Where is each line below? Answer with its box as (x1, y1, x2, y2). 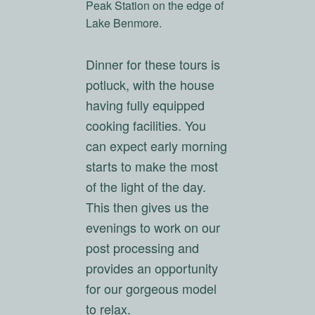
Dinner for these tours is (86, 54, 221, 73)
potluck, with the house (86, 75, 215, 94)
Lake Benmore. (86, 14, 162, 31)
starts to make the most (86, 156, 219, 175)
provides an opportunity (86, 258, 219, 277)
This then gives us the (86, 197, 210, 216)
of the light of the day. (86, 176, 207, 195)
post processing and (86, 238, 200, 257)
